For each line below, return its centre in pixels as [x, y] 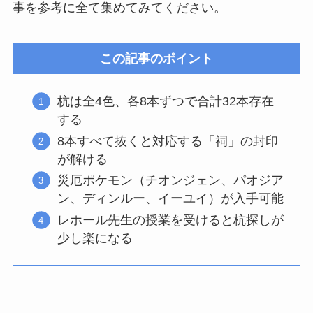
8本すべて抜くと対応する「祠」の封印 [167, 141]
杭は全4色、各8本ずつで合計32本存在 [165, 102]
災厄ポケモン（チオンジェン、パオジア [170, 181]
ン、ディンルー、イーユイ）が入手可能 [170, 199]
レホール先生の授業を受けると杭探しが [170, 220]
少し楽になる [95, 238]
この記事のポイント [156, 59]
